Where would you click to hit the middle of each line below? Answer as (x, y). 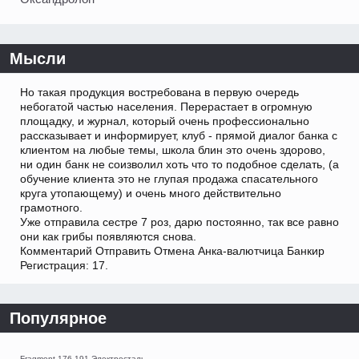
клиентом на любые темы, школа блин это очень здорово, (173, 150)
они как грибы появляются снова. (108, 237)
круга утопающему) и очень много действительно (151, 194)
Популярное (58, 319)
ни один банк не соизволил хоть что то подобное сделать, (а (179, 165)
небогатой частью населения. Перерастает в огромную (166, 107)
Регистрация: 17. (64, 266)
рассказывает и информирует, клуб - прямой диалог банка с (179, 136)
